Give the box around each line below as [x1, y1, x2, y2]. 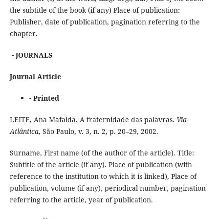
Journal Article [9, 71, 61, 81]
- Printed [29, 93, 59, 103]
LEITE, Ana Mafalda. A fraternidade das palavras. [9, 114, 176, 124]
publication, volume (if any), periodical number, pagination [9, 183, 206, 193]
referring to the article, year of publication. [9, 195, 153, 204]
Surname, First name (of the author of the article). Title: [9, 148, 194, 157]
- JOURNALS [11, 50, 52, 60]
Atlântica [9, 126, 39, 136]
